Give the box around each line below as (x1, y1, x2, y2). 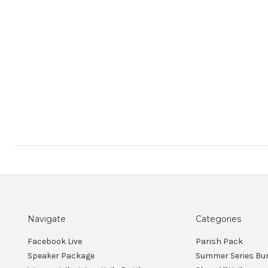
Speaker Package (28, 251, 95, 261)
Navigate (28, 214, 66, 224)
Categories (195, 214, 242, 224)
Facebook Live (28, 236, 82, 246)
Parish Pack (195, 236, 243, 246)
